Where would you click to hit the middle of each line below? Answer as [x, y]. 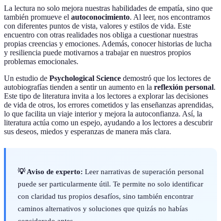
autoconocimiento [100, 17]
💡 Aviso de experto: [50, 172]
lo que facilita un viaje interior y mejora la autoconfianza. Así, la [103, 114]
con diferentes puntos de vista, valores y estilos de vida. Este [97, 26]
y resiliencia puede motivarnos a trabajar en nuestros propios [97, 53]
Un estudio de [27, 78]
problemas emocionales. [41, 62]
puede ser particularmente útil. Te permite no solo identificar [110, 184]
